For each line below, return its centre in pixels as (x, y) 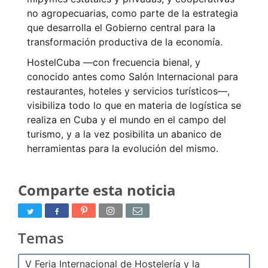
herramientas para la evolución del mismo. (123, 149)
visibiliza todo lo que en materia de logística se (134, 106)
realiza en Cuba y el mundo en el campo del (127, 120)
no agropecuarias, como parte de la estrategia (133, 13)
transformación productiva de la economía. (125, 42)
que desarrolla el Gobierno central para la (121, 28)
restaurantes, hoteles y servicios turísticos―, (128, 91)
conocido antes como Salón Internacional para (133, 77)
